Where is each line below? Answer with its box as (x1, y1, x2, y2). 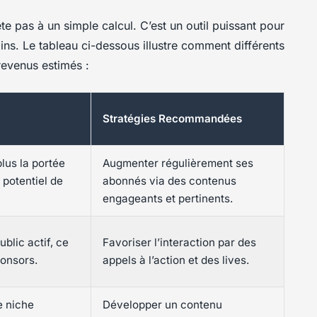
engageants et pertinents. (103, 192, 233, 206)
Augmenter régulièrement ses (103, 156, 253, 171)
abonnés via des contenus (103, 174, 236, 188)
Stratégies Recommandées (103, 112, 242, 126)
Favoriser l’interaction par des (103, 236, 256, 250)
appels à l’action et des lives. (103, 253, 249, 267)
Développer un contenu (103, 298, 222, 312)
